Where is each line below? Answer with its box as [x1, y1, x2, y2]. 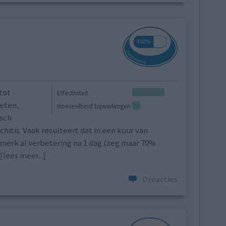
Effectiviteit [57, 88, 89, 97]
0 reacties [143, 174, 178, 185]
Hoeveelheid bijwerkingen [57, 102, 131, 111]
